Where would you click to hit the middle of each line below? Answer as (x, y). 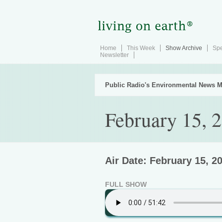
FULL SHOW (126, 184)
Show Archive (184, 48)
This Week (141, 48)
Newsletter (114, 55)
